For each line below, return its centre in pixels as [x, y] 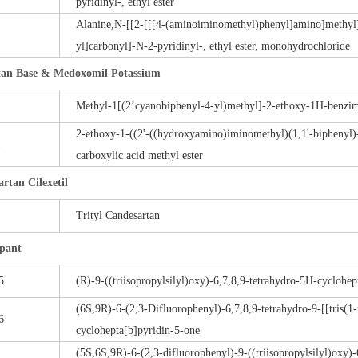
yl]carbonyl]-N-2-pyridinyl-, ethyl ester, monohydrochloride [213, 46]
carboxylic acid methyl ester [139, 155]
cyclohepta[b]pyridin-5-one [138, 330]
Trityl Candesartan [118, 215]
